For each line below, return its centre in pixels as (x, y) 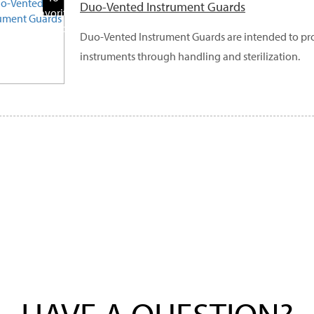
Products (53, 28)
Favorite (53, 12)
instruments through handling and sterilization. (190, 56)
